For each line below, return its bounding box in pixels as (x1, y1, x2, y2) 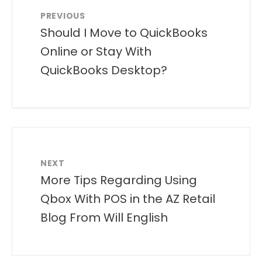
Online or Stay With (40, 43, 151, 60)
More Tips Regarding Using (40, 171, 197, 188)
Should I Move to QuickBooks (40, 24, 208, 41)
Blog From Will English (40, 209, 168, 226)
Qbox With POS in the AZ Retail (40, 190, 215, 207)
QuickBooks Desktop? (40, 61, 167, 78)
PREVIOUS (40, 9, 85, 22)
